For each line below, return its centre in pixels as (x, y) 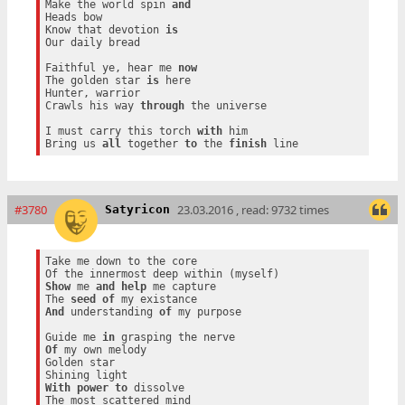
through (162, 105)
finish (247, 143)
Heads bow (73, 17)
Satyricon (137, 209)
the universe (225, 105)
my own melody (102, 350)
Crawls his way (92, 105)
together (152, 143)
